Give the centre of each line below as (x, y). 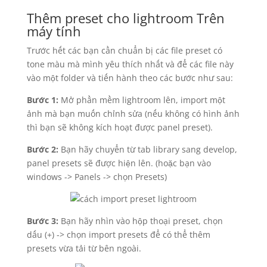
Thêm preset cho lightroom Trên (125, 18)
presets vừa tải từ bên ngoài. (84, 248)
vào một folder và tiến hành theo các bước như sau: (130, 78)
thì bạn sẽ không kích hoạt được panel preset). (119, 127)
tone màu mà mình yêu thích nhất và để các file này (130, 64)
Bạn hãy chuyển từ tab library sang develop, (149, 149)
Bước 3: (44, 221)
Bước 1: (44, 100)
